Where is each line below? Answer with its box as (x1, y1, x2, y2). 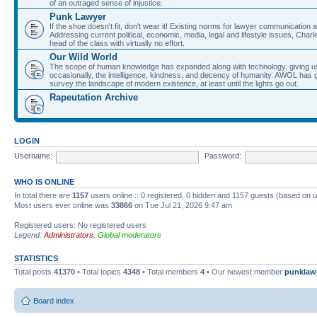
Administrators (44, 230, 93, 239)
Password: (204, 151, 241, 161)
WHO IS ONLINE (14, 177, 74, 186)
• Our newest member (204, 267, 284, 276)
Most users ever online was (14, 200, 111, 209)
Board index (33, 296, 74, 305)
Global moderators (98, 230, 161, 239)
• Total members (140, 267, 200, 276)
